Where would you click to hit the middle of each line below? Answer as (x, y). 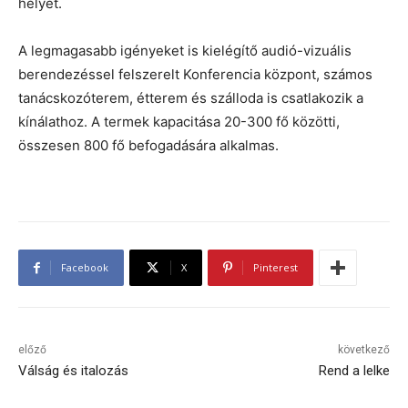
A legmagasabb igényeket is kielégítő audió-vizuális (185, 51)
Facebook (85, 268)
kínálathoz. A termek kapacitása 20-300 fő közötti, (179, 122)
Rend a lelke (354, 371)
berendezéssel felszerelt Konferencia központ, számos (195, 75)
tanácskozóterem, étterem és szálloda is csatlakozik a (191, 98)
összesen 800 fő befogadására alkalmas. (148, 146)
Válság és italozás (73, 371)
